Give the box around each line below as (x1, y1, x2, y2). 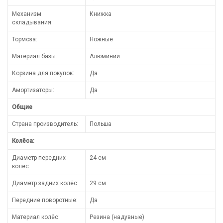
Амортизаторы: (12, 86, 54, 94)
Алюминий (90, 52, 120, 60)
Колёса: (12, 137, 34, 144)
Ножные (90, 35, 113, 43)
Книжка (90, 10, 111, 17)
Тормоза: (12, 35, 37, 43)
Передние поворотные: (12, 196, 78, 204)
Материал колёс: (12, 213, 60, 221)
